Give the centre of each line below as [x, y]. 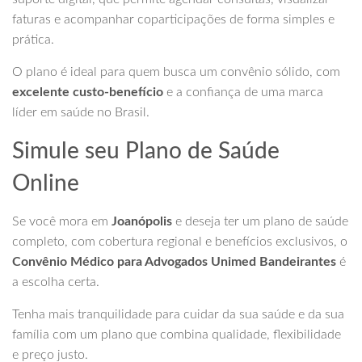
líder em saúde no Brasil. [81, 113]
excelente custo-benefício [88, 93]
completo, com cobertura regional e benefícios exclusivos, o [180, 242]
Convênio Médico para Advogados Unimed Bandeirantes [174, 262]
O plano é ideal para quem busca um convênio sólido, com [176, 72]
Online [46, 184]
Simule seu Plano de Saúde [146, 152]
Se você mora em [62, 222]
